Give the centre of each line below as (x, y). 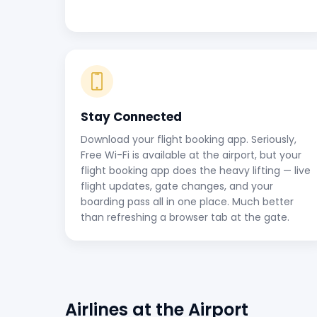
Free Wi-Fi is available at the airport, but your (191, 155)
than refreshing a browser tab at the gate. (185, 217)
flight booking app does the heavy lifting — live (196, 171)
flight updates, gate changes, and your (177, 186)
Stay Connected (131, 117)
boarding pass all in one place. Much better (187, 202)
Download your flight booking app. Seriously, (189, 139)
